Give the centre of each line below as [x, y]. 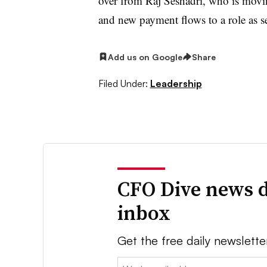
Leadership [176, 84]
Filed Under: [123, 84]
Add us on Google [145, 57]
